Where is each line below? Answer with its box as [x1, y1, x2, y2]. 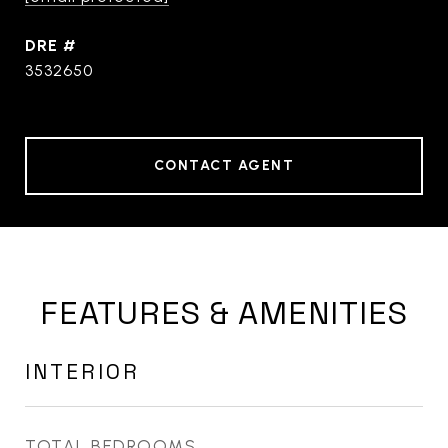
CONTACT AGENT [153, 157, 295, 174]
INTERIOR [25, 358, 140, 385]
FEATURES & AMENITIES [40, 293, 408, 333]
